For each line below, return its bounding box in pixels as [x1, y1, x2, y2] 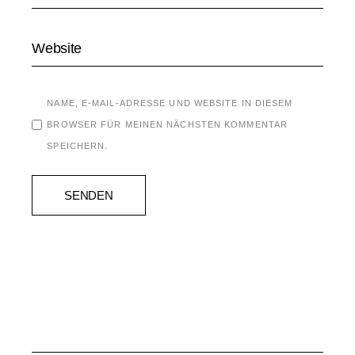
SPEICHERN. [47, 141, 109, 151]
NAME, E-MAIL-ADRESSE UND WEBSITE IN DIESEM [47, 98, 293, 108]
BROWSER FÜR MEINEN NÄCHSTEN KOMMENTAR [47, 120, 288, 129]
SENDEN [64, 189, 113, 202]
